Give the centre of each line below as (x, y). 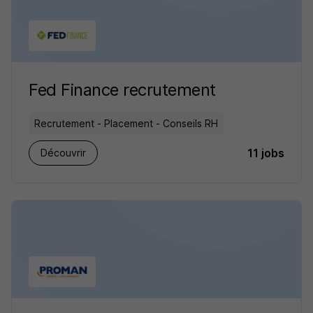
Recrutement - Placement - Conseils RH (126, 123)
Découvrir (63, 153)
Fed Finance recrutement (122, 90)
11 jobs (266, 153)
